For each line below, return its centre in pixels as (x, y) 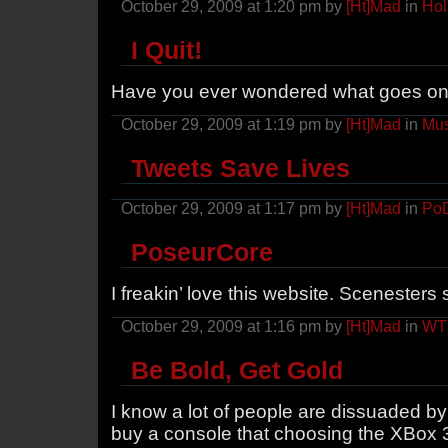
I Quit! (166, 50)
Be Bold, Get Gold (237, 370)
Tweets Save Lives (240, 168)
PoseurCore (202, 252)
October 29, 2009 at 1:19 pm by (233, 125)
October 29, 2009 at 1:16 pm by (233, 327)
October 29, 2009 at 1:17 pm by (233, 209)
